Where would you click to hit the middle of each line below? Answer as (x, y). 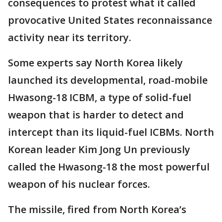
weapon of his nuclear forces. (79, 184)
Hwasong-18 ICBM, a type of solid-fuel (100, 98)
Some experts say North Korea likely (95, 63)
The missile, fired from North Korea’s (97, 210)
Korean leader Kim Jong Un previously (99, 150)
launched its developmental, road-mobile (108, 80)
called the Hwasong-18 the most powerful (109, 167)
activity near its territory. (70, 38)
